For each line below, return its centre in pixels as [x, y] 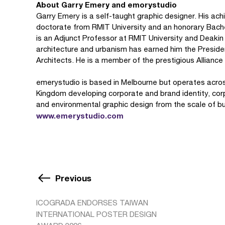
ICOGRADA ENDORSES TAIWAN [92, 202]
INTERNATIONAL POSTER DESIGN [96, 214]
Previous [73, 178]
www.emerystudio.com [80, 116]
